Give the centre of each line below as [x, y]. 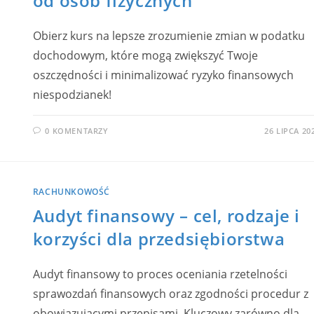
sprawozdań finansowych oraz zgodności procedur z [170, 293]
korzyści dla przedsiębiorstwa [159, 238]
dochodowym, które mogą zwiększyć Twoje [145, 56]
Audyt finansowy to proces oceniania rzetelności [160, 274]
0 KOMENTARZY [77, 131]
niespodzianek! [72, 95]
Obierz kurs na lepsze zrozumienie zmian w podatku [169, 36]
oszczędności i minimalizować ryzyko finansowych [163, 75]
